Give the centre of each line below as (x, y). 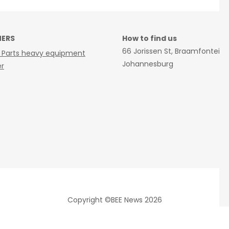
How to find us (150, 38)
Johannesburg (148, 64)
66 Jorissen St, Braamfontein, (174, 51)
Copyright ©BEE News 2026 (114, 200)
